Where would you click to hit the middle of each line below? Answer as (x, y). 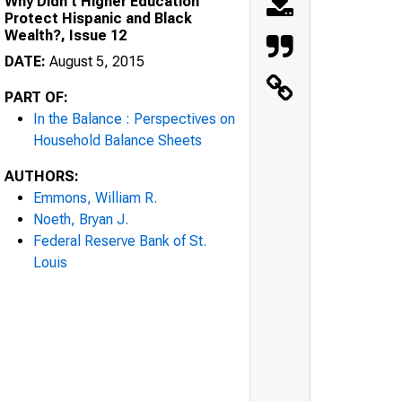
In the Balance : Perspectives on (134, 118)
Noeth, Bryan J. (81, 219)
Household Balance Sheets (118, 140)
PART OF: (36, 97)
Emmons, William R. (95, 197)
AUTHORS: (42, 176)
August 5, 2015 (95, 61)
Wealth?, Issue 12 (66, 35)
